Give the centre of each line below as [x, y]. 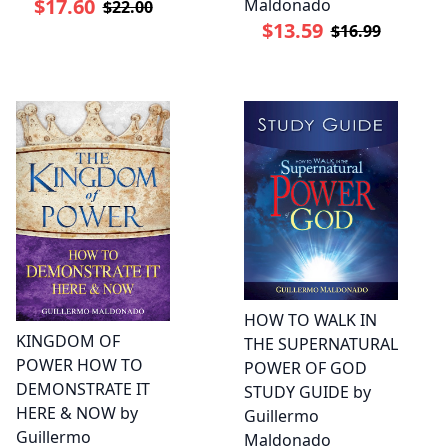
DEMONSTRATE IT [83, 389]
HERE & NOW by [77, 413]
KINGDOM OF [68, 341]
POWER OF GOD [305, 368]
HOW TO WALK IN [310, 320]
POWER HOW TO [79, 365]
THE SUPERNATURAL [321, 344]
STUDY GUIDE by [307, 392]
